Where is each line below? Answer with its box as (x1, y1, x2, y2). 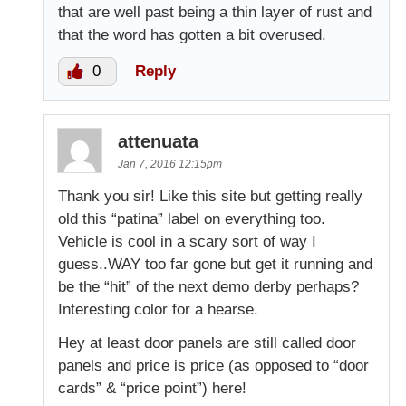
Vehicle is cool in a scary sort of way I (58, 232, 316, 250)
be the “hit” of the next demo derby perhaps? (58, 277, 359, 295)
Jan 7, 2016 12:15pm (118, 157, 222, 170)
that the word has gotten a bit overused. (58, 25, 326, 43)
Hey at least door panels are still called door (58, 333, 356, 352)
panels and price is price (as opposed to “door (58, 356, 369, 374)
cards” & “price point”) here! (58, 379, 246, 397)
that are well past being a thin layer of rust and (58, 3, 372, 21)
